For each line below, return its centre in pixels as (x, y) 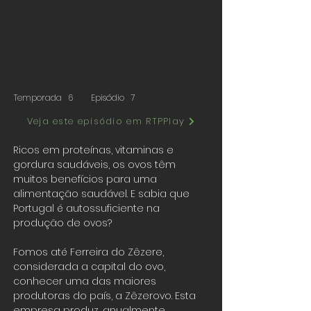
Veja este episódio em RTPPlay (106, 121)
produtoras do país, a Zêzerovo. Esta (104, 296)
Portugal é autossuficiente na (86, 208)
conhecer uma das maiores (85, 281)
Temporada (38, 98)
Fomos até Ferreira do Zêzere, (89, 252)
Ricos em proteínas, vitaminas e (93, 150)
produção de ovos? (64, 223)
